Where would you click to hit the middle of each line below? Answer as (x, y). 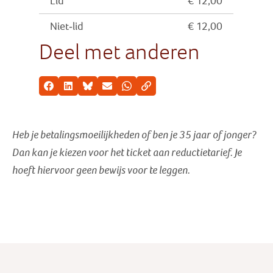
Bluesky (101, 90)
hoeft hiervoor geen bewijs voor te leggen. (101, 170)
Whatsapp (145, 90)
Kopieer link (167, 90)
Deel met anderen (120, 52)
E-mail (118, 90)
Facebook (66, 90)
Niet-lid (67, 27)
